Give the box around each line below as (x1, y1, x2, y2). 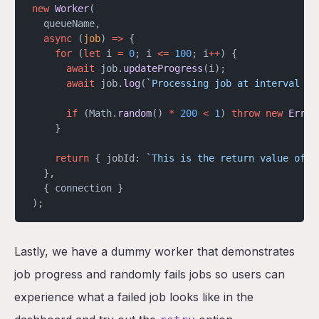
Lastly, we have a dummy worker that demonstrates (14, 244, 295, 258)
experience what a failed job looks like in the (14, 290, 253, 304)
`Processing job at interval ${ (146, 78, 317, 89)
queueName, (32, 18, 100, 29)
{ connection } (32, 182, 123, 194)
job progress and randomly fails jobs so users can (14, 267, 285, 281)
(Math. (78, 108, 117, 119)
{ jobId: (89, 152, 146, 164)
